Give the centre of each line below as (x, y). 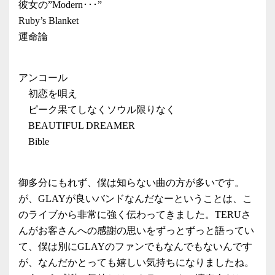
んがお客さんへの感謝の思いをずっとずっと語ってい (136, 230)
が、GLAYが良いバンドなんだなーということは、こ (135, 198)
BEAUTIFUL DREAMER (77, 125)
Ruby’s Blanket (48, 20)
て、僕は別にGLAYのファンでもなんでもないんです (135, 246)
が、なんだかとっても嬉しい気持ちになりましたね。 (136, 262)
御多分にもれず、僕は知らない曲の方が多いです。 (131, 182)
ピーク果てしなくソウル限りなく (97, 109)
